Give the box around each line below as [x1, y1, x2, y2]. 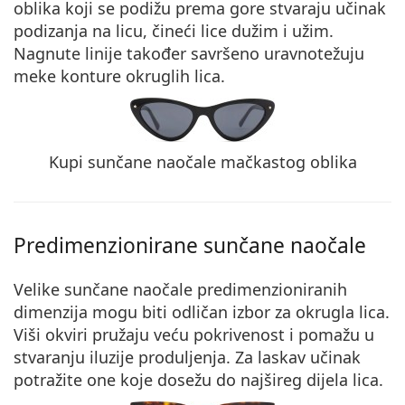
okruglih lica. [121, 64, 225, 87]
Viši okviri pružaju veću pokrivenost [14, 323, 285, 345]
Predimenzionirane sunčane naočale [14, 231, 366, 259]
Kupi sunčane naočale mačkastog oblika [48, 150, 357, 173]
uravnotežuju [264, 42, 364, 64]
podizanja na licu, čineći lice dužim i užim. [14, 19, 334, 42]
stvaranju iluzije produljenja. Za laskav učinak [14, 345, 361, 368]
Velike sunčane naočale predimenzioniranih [14, 278, 347, 300]
